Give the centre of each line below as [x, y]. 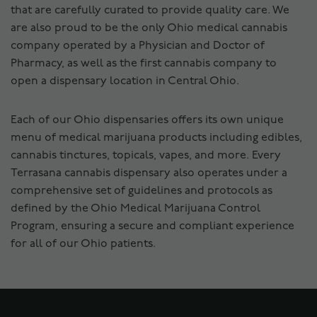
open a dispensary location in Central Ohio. [125, 81]
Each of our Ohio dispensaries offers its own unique [147, 120]
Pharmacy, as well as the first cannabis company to [144, 63]
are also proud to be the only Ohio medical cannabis [149, 28]
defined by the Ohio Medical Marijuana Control [136, 208]
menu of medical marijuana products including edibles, [156, 138]
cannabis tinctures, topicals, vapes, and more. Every [146, 155]
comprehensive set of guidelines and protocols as [142, 191]
